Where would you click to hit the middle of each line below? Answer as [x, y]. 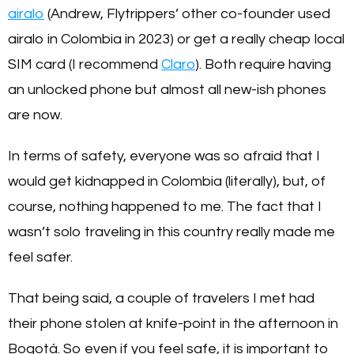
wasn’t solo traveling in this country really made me [171, 232]
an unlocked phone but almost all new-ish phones [167, 89]
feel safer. [42, 257]
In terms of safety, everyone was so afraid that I [164, 156]
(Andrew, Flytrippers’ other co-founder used [187, 13]
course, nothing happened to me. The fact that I [165, 206]
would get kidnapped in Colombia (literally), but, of [167, 181]
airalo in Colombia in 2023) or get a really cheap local [176, 39]
